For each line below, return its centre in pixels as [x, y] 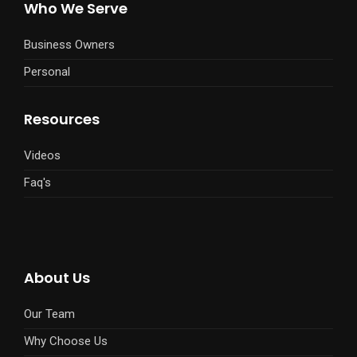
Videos [42, 156]
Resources [62, 120]
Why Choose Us [66, 341]
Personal [47, 72]
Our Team [49, 314]
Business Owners [69, 45]
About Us [57, 278]
